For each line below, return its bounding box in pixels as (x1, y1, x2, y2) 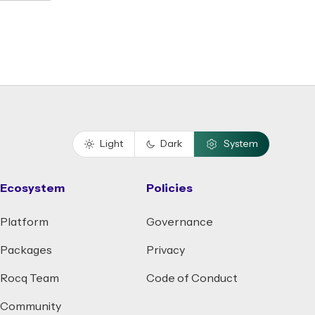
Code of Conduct (146, 273, 238, 284)
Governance (146, 217, 213, 228)
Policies (146, 183, 193, 194)
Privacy (146, 245, 185, 256)
